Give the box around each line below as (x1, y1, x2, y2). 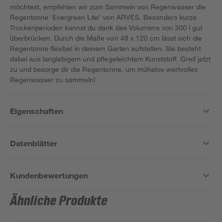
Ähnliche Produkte (10, 194, 108, 209)
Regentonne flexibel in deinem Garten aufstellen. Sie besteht (10, 44, 201, 53)
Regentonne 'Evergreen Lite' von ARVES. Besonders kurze (10, 13, 197, 21)
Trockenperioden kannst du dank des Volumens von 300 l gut (10, 23, 202, 32)
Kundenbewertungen (10, 170, 88, 180)
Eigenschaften (10, 106, 63, 115)
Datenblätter (10, 138, 57, 148)
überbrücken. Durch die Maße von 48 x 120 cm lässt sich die (10, 34, 202, 42)
